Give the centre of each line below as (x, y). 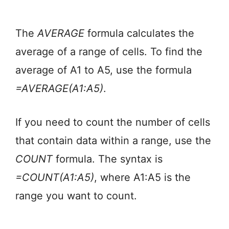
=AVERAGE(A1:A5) (59, 89)
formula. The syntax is (108, 159)
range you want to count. (76, 196)
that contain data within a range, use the (113, 141)
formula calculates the (139, 33)
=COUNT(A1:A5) (55, 178)
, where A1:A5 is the (142, 178)
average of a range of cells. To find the (109, 52)
